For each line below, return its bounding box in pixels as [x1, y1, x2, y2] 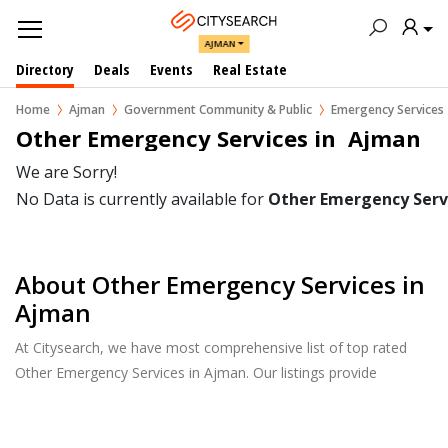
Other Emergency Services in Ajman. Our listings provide [15, 363, 377, 382]
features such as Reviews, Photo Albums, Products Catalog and [15, 388, 427, 407]
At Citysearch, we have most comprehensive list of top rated [15, 338, 407, 357]
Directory [16, 59, 74, 79]
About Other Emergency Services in [15, 268, 425, 301]
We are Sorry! [16, 161, 117, 183]
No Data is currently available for [16, 188, 268, 210]
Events [150, 59, 193, 79]
